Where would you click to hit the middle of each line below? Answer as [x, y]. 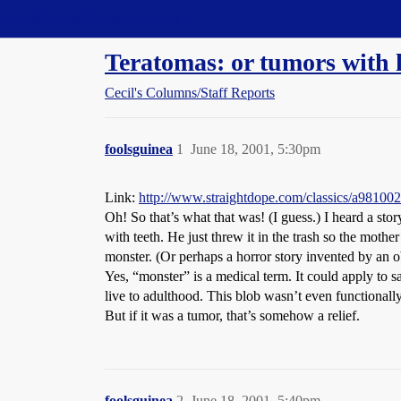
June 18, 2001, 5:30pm [256, 149]
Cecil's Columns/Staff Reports [190, 93]
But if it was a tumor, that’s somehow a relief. [232, 316]
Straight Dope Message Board [94, 18]
